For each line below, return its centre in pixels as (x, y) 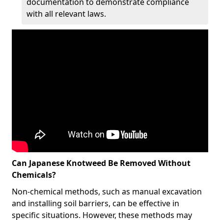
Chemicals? (34, 175)
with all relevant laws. (66, 14)
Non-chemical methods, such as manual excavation (107, 192)
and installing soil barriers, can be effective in (96, 203)
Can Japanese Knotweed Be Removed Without (101, 163)
